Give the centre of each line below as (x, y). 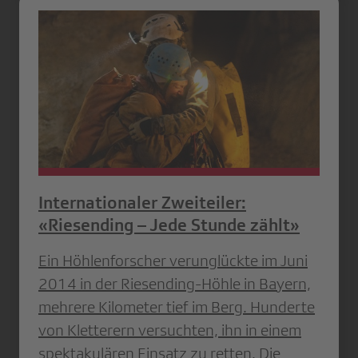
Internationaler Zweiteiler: (142, 203)
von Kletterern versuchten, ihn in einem (170, 330)
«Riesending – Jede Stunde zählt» (169, 225)
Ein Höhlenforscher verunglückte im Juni (173, 261)
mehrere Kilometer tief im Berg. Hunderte (177, 307)
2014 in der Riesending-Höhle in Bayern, (175, 284)
